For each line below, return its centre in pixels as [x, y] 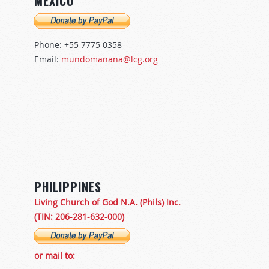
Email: [48, 59]
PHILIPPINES [68, 187]
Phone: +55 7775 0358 [78, 45]
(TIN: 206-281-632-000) [79, 216]
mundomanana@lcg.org [110, 59]
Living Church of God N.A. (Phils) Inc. [107, 202]
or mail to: [55, 256]
